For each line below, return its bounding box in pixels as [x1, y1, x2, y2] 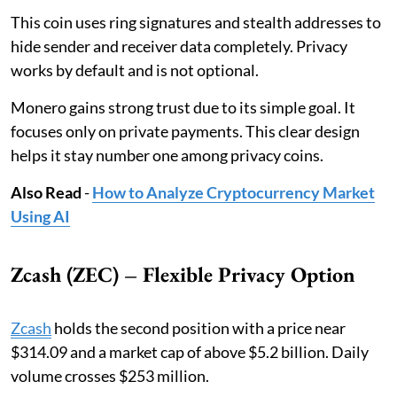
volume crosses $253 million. [11, 365, 209, 385]
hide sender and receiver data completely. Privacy [11, 35, 347, 56]
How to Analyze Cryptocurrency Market [92, 182, 375, 202]
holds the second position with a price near [51, 317, 346, 338]
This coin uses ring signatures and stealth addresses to [11, 12, 381, 32]
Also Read [11, 182, 82, 202]
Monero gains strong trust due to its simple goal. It [11, 97, 355, 117]
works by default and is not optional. [11, 59, 259, 80]
